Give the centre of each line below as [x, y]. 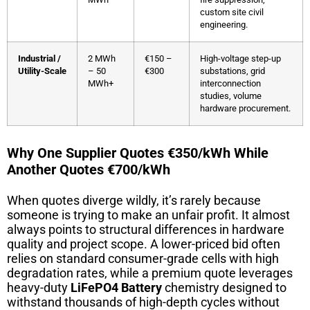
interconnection [230, 83]
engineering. [224, 24]
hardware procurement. [245, 108]
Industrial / [39, 58]
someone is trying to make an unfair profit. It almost [148, 215]
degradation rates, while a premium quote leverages [150, 273]
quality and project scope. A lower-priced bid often [144, 244]
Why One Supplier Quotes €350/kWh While [138, 153]
